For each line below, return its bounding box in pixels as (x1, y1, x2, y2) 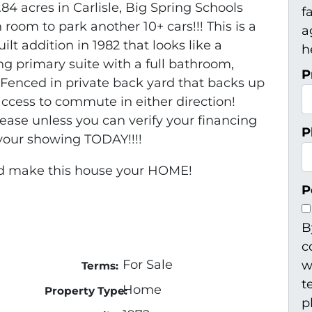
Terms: (81, 259, 118, 273)
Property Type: (45, 284, 127, 298)
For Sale (123, 257, 173, 273)
